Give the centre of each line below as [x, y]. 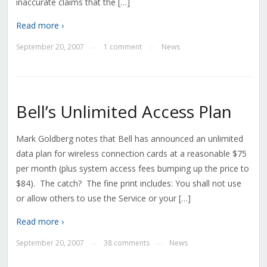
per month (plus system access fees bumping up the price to [132, 169]
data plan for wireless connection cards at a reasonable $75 [131, 154]
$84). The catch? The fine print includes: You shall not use [128, 184]
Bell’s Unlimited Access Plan [124, 112]
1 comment [122, 47]
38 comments [126, 243]
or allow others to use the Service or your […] [103, 198]
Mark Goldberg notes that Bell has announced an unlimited [129, 139]
